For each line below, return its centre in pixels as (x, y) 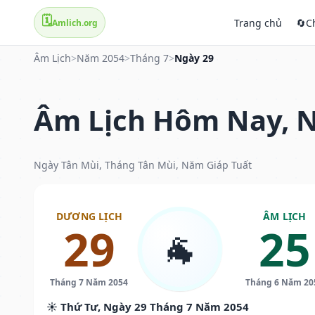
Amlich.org (75, 22)
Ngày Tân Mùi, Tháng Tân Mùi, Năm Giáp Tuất (143, 165)
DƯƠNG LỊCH (89, 216)
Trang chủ (258, 22)
